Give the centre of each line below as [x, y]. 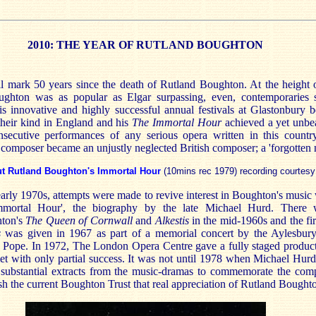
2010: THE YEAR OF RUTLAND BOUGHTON [145, 45]
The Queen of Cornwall [79, 221]
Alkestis [172, 221]
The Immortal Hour [177, 123]
